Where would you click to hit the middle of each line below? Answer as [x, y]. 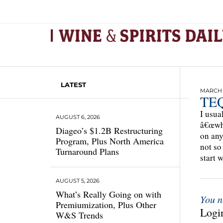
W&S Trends [79, 215]
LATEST [73, 85]
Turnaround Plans [89, 151]
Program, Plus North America [110, 141]
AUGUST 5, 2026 [78, 181]
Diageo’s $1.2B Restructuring [109, 130]
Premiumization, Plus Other [106, 205]
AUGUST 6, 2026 [78, 117]
